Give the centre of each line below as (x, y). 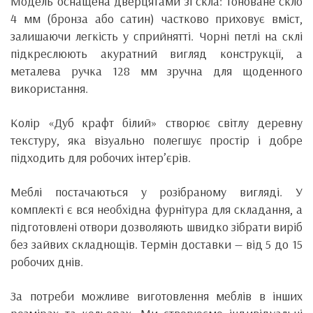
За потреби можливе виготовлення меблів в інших (156, 296)
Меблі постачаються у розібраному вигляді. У (156, 192)
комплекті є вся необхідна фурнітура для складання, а (156, 210)
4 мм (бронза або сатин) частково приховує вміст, (156, 19)
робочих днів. (47, 262)
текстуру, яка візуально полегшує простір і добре (156, 140)
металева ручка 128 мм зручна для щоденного (156, 71)
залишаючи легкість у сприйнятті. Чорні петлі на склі (156, 36)
